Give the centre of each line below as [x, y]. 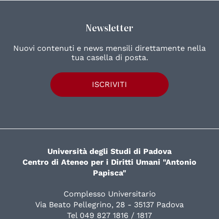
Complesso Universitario [109, 194]
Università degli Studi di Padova [109, 152]
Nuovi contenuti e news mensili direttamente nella [109, 48]
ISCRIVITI [109, 84]
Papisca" [109, 173]
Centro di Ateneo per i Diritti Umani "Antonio [109, 162]
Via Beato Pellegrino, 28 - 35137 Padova [109, 205]
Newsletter [109, 27]
